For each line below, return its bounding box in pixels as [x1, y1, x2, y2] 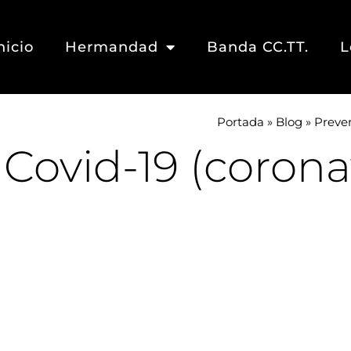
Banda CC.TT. [206, 38, 309, 56]
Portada [217, 114, 265, 129]
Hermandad [64, 38, 158, 56]
